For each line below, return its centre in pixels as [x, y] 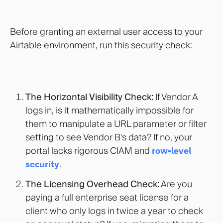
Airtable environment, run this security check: [101, 45]
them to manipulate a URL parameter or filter [116, 124]
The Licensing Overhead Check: [92, 184]
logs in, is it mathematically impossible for [109, 111]
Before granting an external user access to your [106, 31]
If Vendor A [175, 97]
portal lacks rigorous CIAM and [88, 151]
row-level [171, 151]
